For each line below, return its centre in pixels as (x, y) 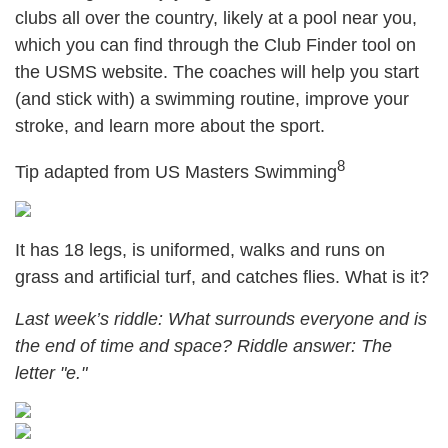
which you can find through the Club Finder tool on (215, 45)
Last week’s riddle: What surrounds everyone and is (221, 319)
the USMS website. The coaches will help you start (217, 72)
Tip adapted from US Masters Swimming (176, 172)
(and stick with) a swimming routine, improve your (212, 99)
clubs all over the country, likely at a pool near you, (216, 18)
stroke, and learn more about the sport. (170, 126)
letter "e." (51, 373)
